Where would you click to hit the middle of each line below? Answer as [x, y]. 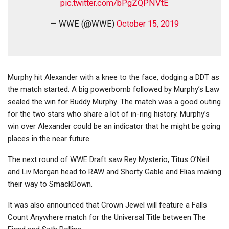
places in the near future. [49, 139]
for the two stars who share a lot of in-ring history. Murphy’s [109, 114]
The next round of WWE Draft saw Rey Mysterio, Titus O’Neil [108, 160]
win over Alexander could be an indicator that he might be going [114, 127]
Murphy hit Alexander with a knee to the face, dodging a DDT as [113, 77]
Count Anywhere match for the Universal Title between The [107, 217]
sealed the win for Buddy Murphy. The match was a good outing [114, 102]
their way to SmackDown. [50, 184]
